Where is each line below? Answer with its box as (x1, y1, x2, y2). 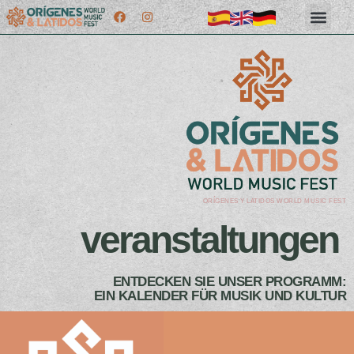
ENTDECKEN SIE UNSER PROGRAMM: (112, 274, 346, 290)
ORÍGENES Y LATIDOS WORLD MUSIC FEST (202, 198, 346, 205)
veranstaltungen (81, 219, 338, 262)
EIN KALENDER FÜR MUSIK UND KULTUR (93, 288, 346, 304)
